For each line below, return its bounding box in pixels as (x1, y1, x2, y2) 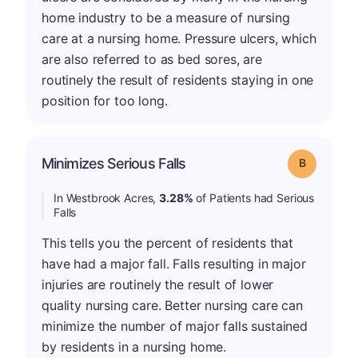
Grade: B (304, 155, 345, 169)
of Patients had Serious (193, 191, 315, 205)
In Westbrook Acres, (54, 191, 160, 205)
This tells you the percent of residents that (42, 235, 293, 251)
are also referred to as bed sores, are (42, 51, 262, 67)
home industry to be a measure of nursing (42, 10, 290, 26)
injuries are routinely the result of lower (42, 276, 274, 292)
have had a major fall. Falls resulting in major (42, 256, 306, 272)
